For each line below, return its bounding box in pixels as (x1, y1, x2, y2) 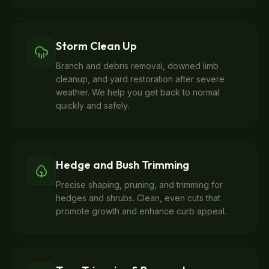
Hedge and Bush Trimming (56, 158, 189, 172)
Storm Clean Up (56, 39, 137, 53)
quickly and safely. (56, 100, 129, 110)
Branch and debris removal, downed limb (56, 61, 219, 71)
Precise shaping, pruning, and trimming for (56, 180, 223, 190)
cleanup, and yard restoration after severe (56, 74, 225, 84)
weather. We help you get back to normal (56, 87, 219, 97)
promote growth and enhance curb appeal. (56, 206, 226, 216)
